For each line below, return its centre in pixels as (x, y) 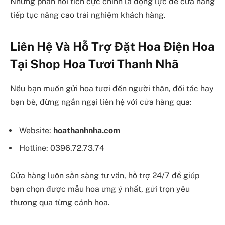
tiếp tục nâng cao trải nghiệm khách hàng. (88, 15)
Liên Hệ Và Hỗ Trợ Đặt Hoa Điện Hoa (113, 46)
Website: (36, 130)
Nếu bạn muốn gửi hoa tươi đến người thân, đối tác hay (112, 89)
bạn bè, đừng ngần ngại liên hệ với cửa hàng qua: (101, 102)
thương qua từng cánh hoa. (60, 203)
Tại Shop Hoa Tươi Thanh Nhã (94, 64)
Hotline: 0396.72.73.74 (62, 148)
